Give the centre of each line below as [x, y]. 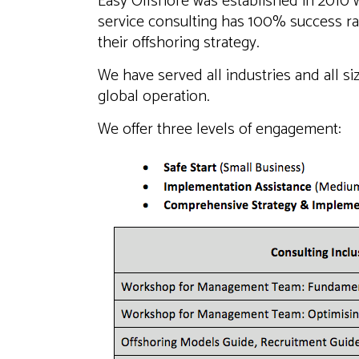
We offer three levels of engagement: [220, 129]
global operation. [154, 97]
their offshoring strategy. [179, 43]
